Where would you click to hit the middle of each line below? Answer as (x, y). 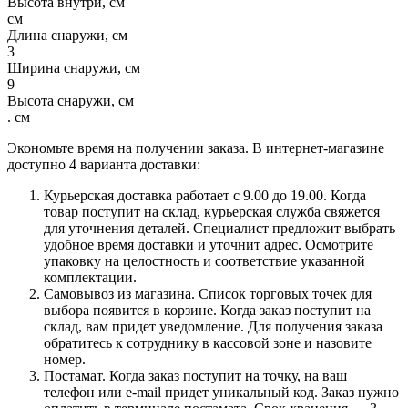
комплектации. (90, 277)
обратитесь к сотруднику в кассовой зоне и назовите (208, 342)
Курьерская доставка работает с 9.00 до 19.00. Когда (205, 195)
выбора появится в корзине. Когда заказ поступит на (207, 310)
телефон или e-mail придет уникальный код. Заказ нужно (221, 392)
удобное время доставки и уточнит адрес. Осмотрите (209, 244)
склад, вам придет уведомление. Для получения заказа (213, 326)
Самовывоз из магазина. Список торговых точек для (208, 293)
